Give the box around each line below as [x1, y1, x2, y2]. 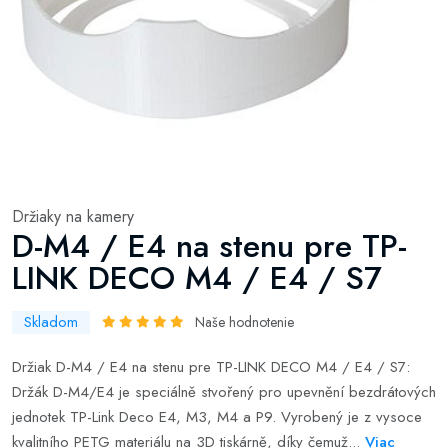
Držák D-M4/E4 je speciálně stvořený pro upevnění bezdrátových [12, 381, 436, 403]
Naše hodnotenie [195, 312, 294, 332]
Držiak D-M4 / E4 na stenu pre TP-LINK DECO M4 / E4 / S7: [12, 356, 410, 378]
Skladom [24, 311, 78, 333]
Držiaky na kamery [12, 205, 134, 228]
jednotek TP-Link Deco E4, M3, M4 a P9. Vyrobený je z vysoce [12, 406, 422, 428]
